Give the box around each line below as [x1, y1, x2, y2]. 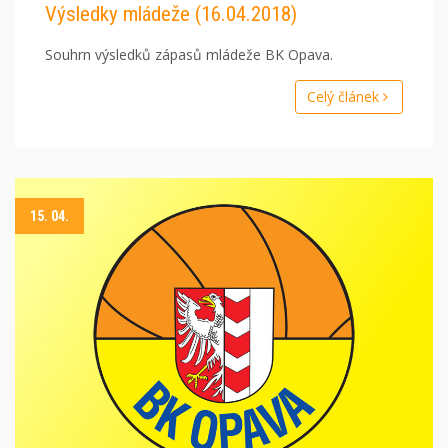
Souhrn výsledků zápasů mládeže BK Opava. [45, 45, 333, 65]
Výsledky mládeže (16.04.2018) [45, 2, 297, 27]
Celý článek [306, 87, 383, 107]
